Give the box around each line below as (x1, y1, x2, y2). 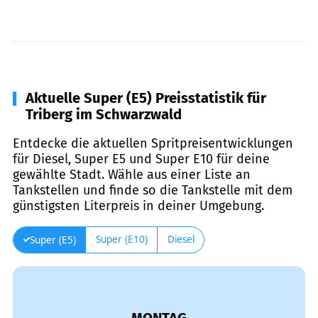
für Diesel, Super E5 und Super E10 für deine (13, 150, 270, 167)
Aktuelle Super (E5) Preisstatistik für (26, 89, 266, 106)
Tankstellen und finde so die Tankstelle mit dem (13, 182, 292, 198)
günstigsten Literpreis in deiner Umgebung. (13, 197, 264, 214)
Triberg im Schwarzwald (26, 105, 182, 123)
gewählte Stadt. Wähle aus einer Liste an (13, 166, 251, 182)
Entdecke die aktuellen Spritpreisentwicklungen (13, 135, 293, 151)
